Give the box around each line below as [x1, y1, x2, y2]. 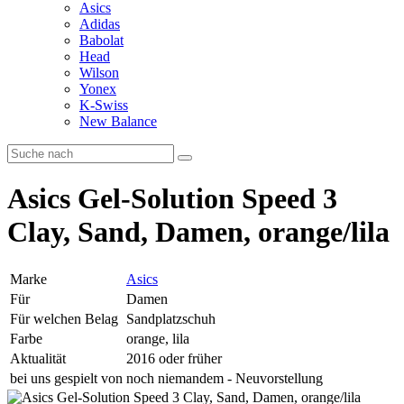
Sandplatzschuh [126, 310, 216, 326]
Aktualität [10, 350, 66, 366]
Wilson [79, 65, 119, 80]
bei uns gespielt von [10, 370, 123, 386]
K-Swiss [79, 97, 128, 113]
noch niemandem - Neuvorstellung [126, 370, 323, 386]
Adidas [79, 16, 120, 32]
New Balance [79, 114, 157, 129]
